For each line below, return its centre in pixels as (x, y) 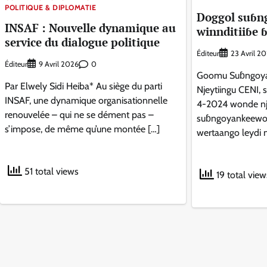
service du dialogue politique (82, 42)
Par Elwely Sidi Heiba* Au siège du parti (83, 86)
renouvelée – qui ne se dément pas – (79, 115)
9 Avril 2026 (59, 64)
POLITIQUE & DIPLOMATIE (50, 7)
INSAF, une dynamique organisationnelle (86, 101)
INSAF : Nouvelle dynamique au (90, 27)
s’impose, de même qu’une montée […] (82, 129)
